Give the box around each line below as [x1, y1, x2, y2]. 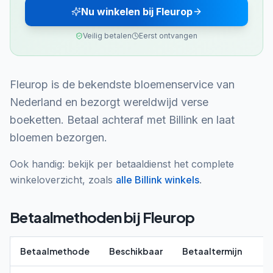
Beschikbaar [109, 246, 163, 257]
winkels [162, 174, 199, 186]
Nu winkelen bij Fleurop [80, 5, 193, 18]
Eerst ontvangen [139, 31, 197, 40]
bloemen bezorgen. [10, 131, 107, 144]
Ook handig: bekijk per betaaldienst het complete [10, 158, 234, 170]
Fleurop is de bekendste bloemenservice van [10, 78, 235, 91]
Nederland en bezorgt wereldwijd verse [10, 96, 208, 108]
